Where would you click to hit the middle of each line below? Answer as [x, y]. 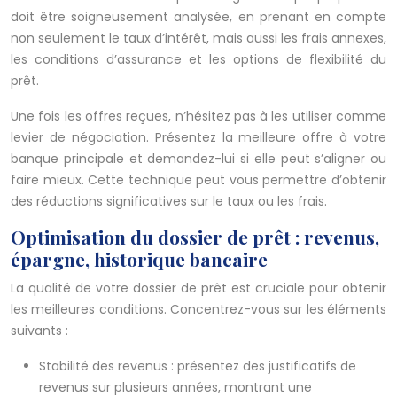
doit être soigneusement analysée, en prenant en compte [198, 17]
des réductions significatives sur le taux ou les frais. [169, 202]
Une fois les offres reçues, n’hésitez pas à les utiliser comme [198, 117]
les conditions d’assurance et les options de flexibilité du [198, 60]
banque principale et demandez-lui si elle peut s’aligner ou [198, 159]
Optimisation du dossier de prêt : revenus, [195, 237]
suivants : [39, 331]
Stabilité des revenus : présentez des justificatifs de [198, 366]
